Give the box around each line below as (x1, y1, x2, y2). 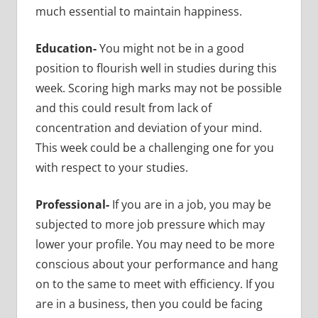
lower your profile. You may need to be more (35, 236, 275, 253)
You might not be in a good (99, 40, 244, 57)
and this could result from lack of (35, 100, 212, 116)
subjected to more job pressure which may (35, 216, 265, 233)
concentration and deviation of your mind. (35, 120, 262, 136)
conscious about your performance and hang (35, 256, 278, 273)
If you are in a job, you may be (111, 197, 271, 213)
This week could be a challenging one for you (35, 140, 274, 156)
